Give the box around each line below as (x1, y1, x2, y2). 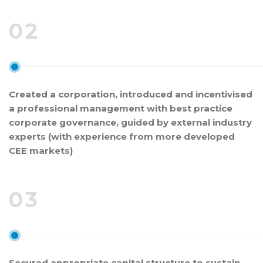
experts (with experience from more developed (9, 130, 235, 142)
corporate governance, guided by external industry (9, 116, 252, 128)
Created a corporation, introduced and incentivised (9, 88, 252, 100)
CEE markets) (9, 144, 73, 156)
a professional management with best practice (9, 102, 232, 114)
